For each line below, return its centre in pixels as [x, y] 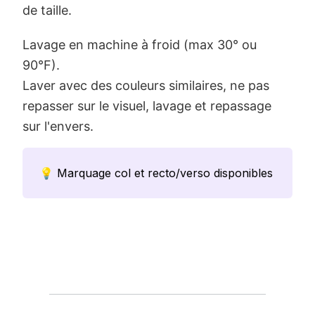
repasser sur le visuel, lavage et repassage [147, 105]
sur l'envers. [58, 126]
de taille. [47, 10]
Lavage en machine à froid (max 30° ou [140, 44]
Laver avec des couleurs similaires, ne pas [146, 85]
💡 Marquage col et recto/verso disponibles [156, 173]
